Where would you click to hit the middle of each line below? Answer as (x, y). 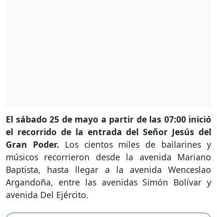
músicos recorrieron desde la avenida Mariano (108, 157)
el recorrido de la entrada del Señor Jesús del (108, 132)
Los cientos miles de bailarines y (138, 145)
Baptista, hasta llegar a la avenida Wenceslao (108, 170)
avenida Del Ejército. (47, 195)
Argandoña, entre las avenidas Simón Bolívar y (108, 182)
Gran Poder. (35, 145)
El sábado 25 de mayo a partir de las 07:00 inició (108, 119)
